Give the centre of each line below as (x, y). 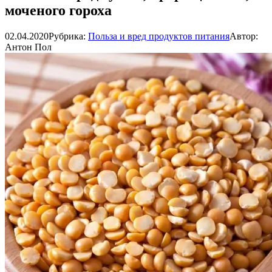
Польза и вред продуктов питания (159, 36)
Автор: (244, 36)
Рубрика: (67, 36)
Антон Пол (28, 47)
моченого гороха (58, 10)
